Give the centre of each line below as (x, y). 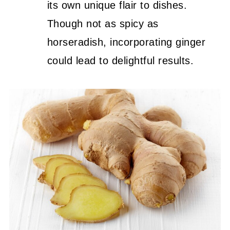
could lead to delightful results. (120, 61)
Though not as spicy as (103, 24)
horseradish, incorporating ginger (126, 42)
